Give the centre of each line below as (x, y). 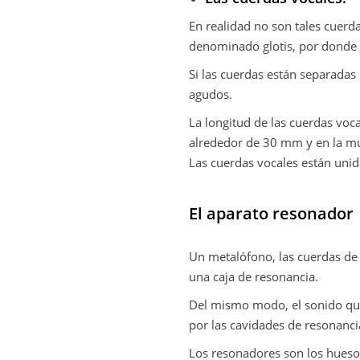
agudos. (211, 94)
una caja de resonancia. (254, 276)
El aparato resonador (272, 213)
